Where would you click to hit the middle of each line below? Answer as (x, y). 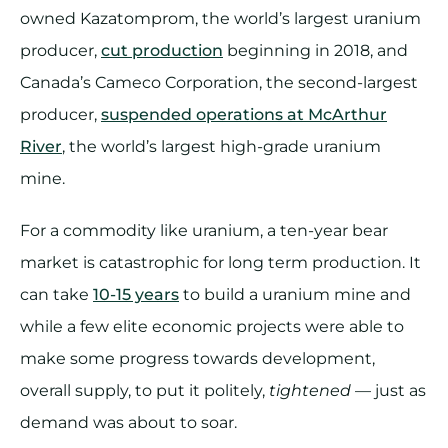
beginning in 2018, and (315, 50)
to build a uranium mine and (295, 294)
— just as (388, 390)
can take (56, 294)
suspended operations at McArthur (244, 114)
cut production (162, 50)
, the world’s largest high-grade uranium (221, 146)
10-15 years (136, 294)
